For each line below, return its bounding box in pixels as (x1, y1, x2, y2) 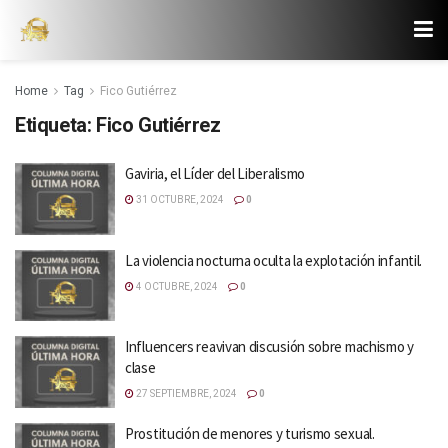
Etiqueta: (15, 113, 96, 137)
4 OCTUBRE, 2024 (134, 280, 218, 292)
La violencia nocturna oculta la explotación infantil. (125, 250, 423, 270)
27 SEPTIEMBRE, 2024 (134, 388, 237, 399)
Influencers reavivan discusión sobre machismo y (125, 337, 414, 356)
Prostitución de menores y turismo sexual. (125, 423, 375, 443)
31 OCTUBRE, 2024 (134, 194, 224, 205)
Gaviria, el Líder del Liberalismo (125, 164, 306, 183)
